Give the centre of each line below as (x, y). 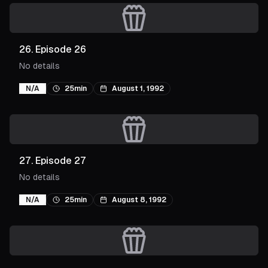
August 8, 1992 (139, 200)
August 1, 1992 (138, 89)
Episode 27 (61, 161)
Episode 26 (61, 49)
